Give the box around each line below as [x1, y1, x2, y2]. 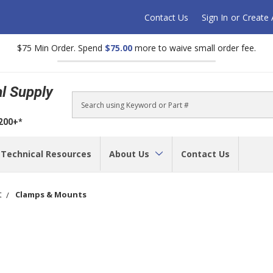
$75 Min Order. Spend [17, 42, 105, 54]
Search [72, 105, 99, 116]
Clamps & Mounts [15, 188, 87, 200]
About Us [108, 147, 152, 160]
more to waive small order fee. [132, 42, 256, 54]
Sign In [202, 11, 229, 23]
